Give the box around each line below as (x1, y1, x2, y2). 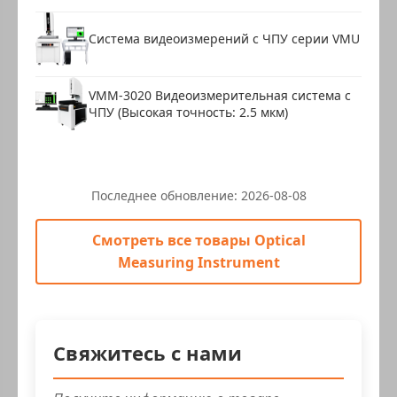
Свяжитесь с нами (53, 339, 242, 366)
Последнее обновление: (90, 186, 241, 204)
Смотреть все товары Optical (91, 230, 306, 250)
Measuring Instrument (117, 252, 280, 272)
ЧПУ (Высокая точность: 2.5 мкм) (89, 103, 288, 121)
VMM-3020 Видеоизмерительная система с (89, 86, 351, 104)
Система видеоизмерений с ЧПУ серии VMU (89, 30, 360, 48)
